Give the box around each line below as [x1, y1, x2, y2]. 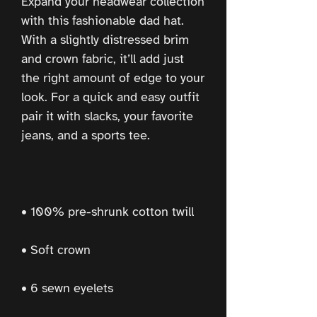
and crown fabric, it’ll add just [21, 50, 184, 67]
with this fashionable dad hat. [21, 12, 184, 28]
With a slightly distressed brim [21, 31, 189, 47]
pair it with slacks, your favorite [21, 108, 193, 124]
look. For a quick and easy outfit [21, 88, 200, 105]
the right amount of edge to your [21, 69, 204, 86]
